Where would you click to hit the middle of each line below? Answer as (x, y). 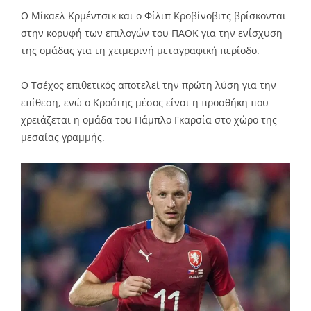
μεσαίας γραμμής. (63, 137)
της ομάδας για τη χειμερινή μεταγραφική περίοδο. (140, 50)
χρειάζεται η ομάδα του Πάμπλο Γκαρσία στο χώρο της (149, 119)
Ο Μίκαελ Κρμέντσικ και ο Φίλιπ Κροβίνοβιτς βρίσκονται (153, 15)
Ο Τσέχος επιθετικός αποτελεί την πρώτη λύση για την (149, 85)
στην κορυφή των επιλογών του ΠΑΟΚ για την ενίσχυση (152, 33)
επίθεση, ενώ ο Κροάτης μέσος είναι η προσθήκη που (145, 102)
